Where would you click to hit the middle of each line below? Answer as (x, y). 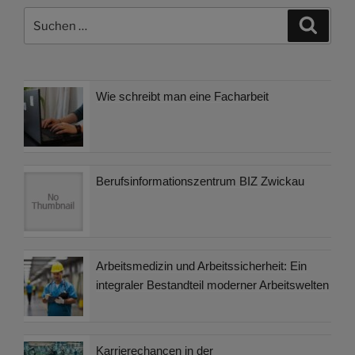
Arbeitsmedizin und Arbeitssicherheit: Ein (201, 265)
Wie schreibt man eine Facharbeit (182, 96)
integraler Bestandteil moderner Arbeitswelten (212, 284)
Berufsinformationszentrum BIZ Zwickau (200, 181)
